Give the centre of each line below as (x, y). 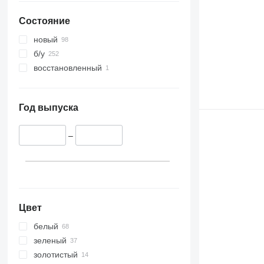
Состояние (44, 21)
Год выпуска (48, 108)
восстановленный (67, 68)
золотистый (55, 254)
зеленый (50, 240)
